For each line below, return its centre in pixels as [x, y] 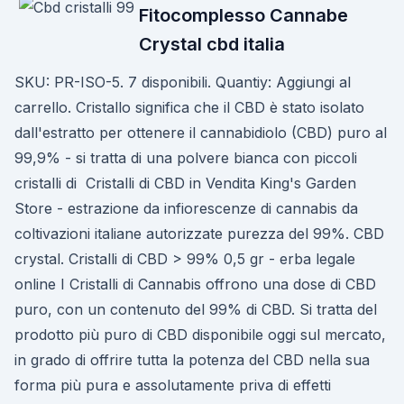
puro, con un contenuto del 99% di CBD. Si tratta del [196, 309]
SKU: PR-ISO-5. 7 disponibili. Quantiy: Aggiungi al [183, 82]
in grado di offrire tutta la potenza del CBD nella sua [192, 360]
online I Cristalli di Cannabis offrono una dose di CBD [195, 284]
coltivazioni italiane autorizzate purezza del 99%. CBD [199, 234]
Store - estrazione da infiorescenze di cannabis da [186, 208]
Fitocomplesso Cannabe [243, 15]
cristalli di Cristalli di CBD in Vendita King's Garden [185, 183]
